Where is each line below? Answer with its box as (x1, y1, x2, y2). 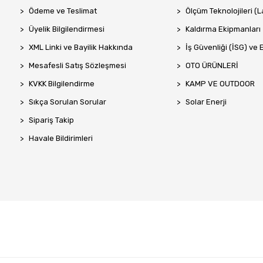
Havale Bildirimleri (29, 134, 93, 143)
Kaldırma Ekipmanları (185, 25, 261, 34)
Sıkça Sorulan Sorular (29, 97, 106, 107)
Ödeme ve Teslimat (29, 6, 97, 16)
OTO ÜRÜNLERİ (185, 61, 238, 70)
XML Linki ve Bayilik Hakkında (29, 43, 133, 52)
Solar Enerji (185, 97, 227, 107)
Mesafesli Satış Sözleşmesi (29, 61, 126, 70)
